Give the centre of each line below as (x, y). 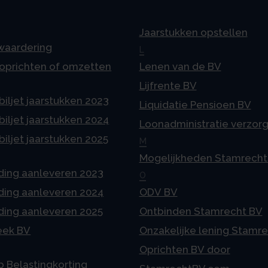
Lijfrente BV (168, 86)
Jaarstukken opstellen (193, 33)
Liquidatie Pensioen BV (195, 105)
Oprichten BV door (185, 250)
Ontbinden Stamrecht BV (201, 211)
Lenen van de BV (180, 67)
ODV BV (158, 192)
